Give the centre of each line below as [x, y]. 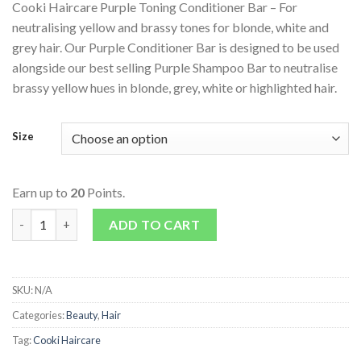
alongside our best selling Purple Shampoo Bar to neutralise [175, 68]
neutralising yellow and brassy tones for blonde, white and [170, 27]
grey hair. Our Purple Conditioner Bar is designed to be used [176, 48]
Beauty [82, 315]
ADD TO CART [155, 224]
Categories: [39, 315]
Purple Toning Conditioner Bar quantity [122, 218]
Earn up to [41, 192]
